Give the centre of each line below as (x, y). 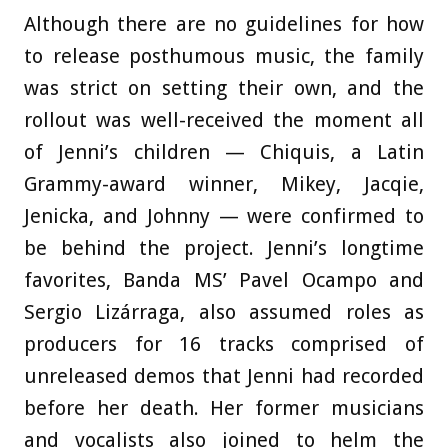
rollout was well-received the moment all (224, 120)
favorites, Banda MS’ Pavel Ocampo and (224, 280)
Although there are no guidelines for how (224, 24)
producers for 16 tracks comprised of (224, 344)
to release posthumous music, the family (224, 56)
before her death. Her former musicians (224, 408)
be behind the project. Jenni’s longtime (224, 248)
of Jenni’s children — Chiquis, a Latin (224, 152)
